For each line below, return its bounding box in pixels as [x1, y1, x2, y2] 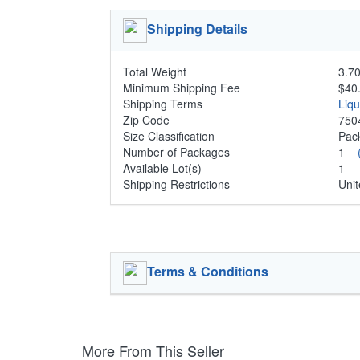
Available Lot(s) [123, 159, 202, 176]
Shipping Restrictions [123, 175, 230, 192]
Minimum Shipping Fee [123, 79, 240, 96]
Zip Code [123, 111, 170, 128]
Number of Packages [123, 143, 230, 160]
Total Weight [123, 63, 186, 80]
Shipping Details [147, 18, 247, 38]
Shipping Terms [123, 95, 202, 112]
